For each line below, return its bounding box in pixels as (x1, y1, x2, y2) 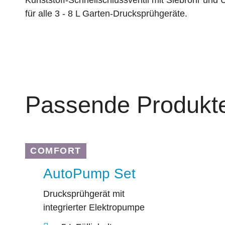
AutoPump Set (43, 166, 136, 182)
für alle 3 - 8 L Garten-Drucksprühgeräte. (25, 9, 187, 19)
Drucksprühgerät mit (43, 189, 125, 199)
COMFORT (30, 146, 81, 156)
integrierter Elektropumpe (43, 202, 145, 213)
